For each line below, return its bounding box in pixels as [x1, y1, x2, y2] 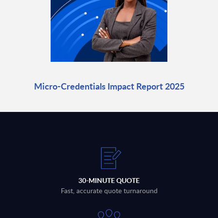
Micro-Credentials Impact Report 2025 [34, 80, 184, 92]
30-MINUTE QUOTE [78, 176, 140, 185]
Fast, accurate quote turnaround [60, 186, 158, 196]
